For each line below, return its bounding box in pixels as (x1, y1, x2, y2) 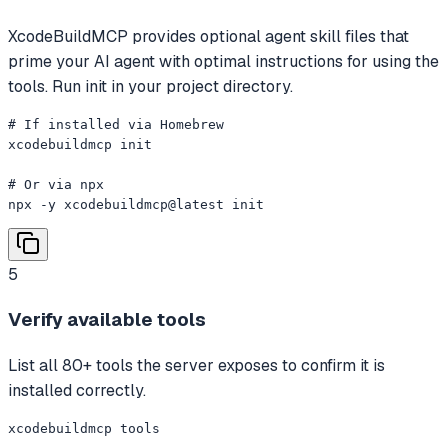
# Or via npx (8, 176, 104, 192)
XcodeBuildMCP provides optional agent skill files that (8, 25, 409, 47)
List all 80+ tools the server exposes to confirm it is (8, 355, 385, 377)
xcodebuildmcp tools (8, 421, 160, 437)
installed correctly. (8, 380, 146, 402)
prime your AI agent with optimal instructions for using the (8, 50, 439, 72)
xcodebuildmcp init (8, 136, 152, 152)
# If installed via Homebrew (8, 116, 224, 132)
